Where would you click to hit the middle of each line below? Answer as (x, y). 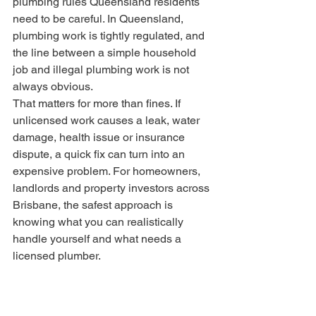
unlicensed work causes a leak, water (108, 120)
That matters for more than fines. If (98, 103)
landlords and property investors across (113, 188)
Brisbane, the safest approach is (94, 205)
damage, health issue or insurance (100, 137)
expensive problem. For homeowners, (108, 171)
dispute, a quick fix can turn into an (100, 154)
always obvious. (53, 86)
